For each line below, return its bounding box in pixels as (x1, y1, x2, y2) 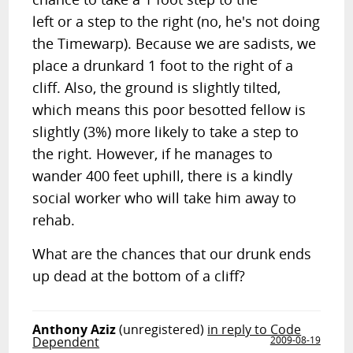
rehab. (32, 210, 76, 229)
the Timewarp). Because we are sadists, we (32, 34, 317, 53)
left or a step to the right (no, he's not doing (32, 12, 321, 31)
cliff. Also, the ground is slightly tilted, (32, 78, 281, 97)
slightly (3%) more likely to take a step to (32, 122, 299, 141)
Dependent (32, 333, 100, 351)
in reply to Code (207, 321, 302, 338)
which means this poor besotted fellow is (32, 100, 307, 119)
